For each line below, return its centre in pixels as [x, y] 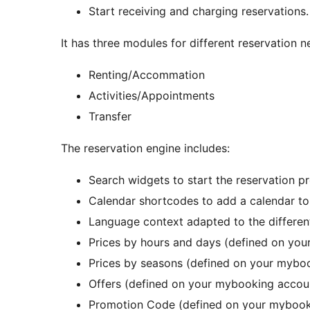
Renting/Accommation [147, 75]
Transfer [110, 117]
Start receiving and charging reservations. [199, 11]
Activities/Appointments [152, 96]
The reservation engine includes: [145, 148]
